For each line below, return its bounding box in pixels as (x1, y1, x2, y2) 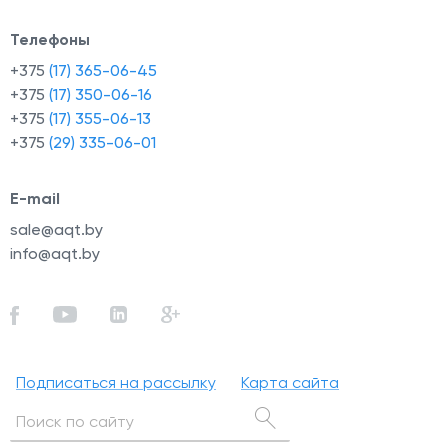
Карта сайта (241, 372, 339, 392)
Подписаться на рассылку (16, 372, 216, 392)
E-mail (10, 188, 60, 208)
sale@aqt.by (10, 219, 103, 239)
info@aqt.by (10, 243, 100, 263)
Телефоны (10, 29, 90, 49)
